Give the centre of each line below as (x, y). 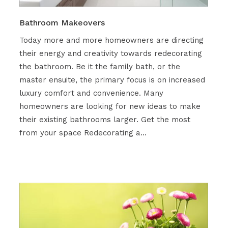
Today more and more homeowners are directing (111, 40)
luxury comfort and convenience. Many (91, 93)
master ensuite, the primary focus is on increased (112, 80)
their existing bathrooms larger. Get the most (105, 120)
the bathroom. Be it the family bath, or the (99, 67)
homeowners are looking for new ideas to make (110, 107)
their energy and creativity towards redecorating (110, 54)
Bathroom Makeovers (62, 23)
